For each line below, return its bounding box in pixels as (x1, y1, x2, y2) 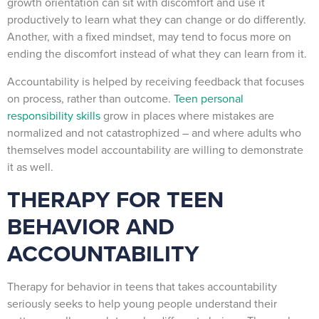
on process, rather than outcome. (7, 90, 174, 107)
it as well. (7, 158, 56, 175)
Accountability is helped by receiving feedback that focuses (7, 73, 304, 90)
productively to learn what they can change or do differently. (7, 11, 306, 28)
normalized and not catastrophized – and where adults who (7, 124, 301, 141)
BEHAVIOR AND (7, 209, 174, 244)
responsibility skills (7, 107, 100, 124)
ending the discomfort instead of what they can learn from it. (7, 46, 310, 63)
